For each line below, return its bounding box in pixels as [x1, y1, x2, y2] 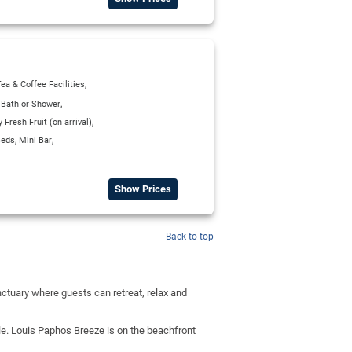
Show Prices [115, 183, 171, 195]
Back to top [166, 231, 214, 242]
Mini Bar [19, 134, 52, 145]
